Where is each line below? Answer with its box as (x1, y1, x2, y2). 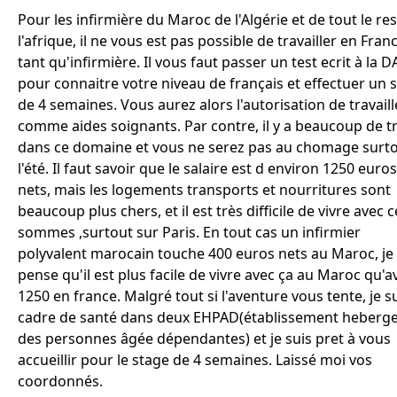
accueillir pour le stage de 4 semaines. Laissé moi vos (18, 350, 372, 370)
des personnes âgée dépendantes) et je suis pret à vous (18, 329, 391, 348)
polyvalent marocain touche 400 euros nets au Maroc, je (18, 244, 393, 263)
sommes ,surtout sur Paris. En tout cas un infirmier (18, 222, 361, 242)
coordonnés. (18, 371, 103, 391)
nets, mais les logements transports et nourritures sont (18, 180, 391, 199)
